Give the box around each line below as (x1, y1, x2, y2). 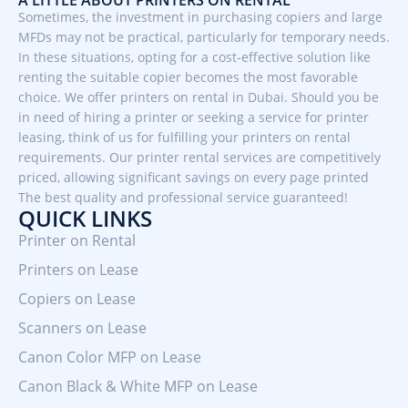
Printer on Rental (18, 229, 136, 250)
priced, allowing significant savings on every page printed (18, 168, 369, 186)
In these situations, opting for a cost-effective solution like (18, 47, 371, 66)
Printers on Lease (18, 259, 138, 280)
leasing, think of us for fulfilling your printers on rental (18, 127, 351, 146)
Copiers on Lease (18, 288, 136, 309)
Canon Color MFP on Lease (18, 346, 201, 367)
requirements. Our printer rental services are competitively (18, 148, 381, 166)
